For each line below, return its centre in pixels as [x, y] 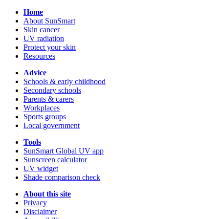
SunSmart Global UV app [64, 151]
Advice [35, 72]
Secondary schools [52, 90]
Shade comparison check [62, 177]
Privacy [35, 202]
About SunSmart [49, 21]
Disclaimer [40, 211]
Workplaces [42, 108]
